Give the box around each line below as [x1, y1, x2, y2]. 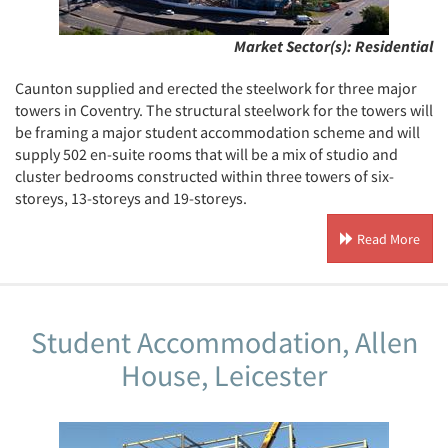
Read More [354, 230, 420, 248]
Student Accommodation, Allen [30, 323, 418, 361]
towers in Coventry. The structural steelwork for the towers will [15, 100, 433, 120]
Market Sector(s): [234, 36, 355, 56]
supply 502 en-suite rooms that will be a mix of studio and [15, 144, 398, 164]
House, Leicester [121, 356, 327, 394]
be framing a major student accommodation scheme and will [15, 122, 420, 142]
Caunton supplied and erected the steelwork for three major [15, 78, 417, 98]
